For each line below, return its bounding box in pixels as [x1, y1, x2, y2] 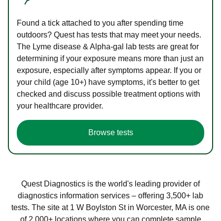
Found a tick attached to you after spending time [17, 19, 184, 28]
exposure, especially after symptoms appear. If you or [17, 66, 201, 75]
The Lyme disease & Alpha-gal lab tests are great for [17, 42, 199, 51]
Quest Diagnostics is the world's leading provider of [21, 180, 200, 188]
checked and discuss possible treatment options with [17, 90, 200, 99]
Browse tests [88, 128, 133, 137]
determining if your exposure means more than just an [17, 54, 204, 63]
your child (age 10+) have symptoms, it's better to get [17, 78, 199, 87]
